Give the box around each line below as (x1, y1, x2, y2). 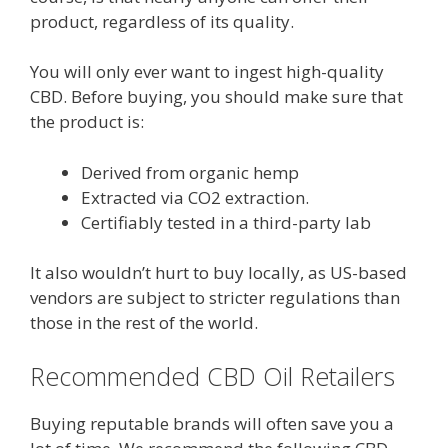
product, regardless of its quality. (30, 9, 294, 33)
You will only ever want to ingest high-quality (30, 60, 384, 83)
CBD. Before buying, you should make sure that (30, 85, 403, 108)
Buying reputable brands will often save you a (30, 411, 394, 435)
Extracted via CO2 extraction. (81, 185, 309, 209)
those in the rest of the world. (30, 311, 258, 334)
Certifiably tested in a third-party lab (81, 210, 371, 234)
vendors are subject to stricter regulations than (30, 286, 400, 309)
